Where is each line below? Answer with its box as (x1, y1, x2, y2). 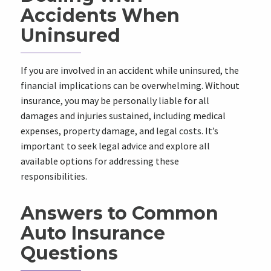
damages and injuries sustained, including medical (20, 109, 226, 122)
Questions (20, 242, 118, 264)
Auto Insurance (20, 222, 165, 244)
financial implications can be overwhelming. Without (20, 79, 240, 91)
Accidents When (20, 4, 180, 27)
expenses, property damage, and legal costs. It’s (20, 125, 218, 137)
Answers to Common (20, 202, 218, 224)
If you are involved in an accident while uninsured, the (20, 64, 239, 76)
